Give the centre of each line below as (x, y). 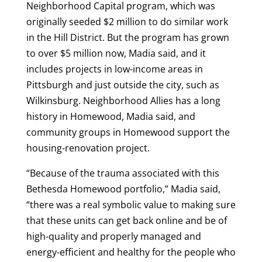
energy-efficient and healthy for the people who (131, 252)
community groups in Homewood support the (128, 132)
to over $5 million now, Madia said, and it (116, 54)
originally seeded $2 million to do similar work (127, 22)
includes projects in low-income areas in (114, 69)
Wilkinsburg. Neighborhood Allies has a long (123, 101)
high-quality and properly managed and (113, 237)
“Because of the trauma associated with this (123, 173)
